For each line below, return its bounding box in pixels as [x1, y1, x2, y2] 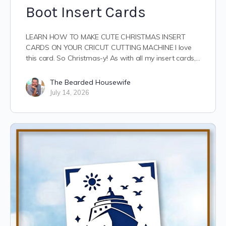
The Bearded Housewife [50, 78, 131, 87]
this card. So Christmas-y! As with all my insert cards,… [26, 53, 200, 63]
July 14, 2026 [50, 88, 89, 97]
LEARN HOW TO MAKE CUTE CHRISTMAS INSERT [26, 32, 186, 42]
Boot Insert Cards [26, 3, 146, 22]
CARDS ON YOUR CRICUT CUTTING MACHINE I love [26, 43, 192, 52]
